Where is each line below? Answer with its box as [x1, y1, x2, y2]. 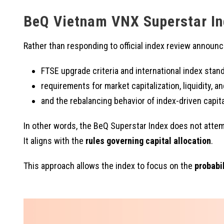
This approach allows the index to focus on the [23, 160, 194, 171]
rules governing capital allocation [85, 135, 211, 146]
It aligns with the [23, 135, 85, 146]
